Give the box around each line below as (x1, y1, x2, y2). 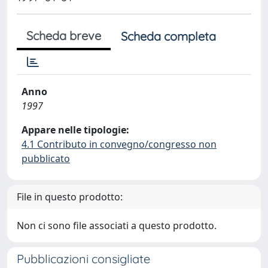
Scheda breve (26, 28, 101, 43)
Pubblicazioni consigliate (17, 251, 150, 266)
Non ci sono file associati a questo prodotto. (17, 219, 217, 232)
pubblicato (22, 152, 70, 165)
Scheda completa (121, 29, 216, 44)
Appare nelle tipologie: (22, 123, 129, 136)
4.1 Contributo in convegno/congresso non (22, 138, 217, 151)
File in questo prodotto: (17, 190, 123, 203)
